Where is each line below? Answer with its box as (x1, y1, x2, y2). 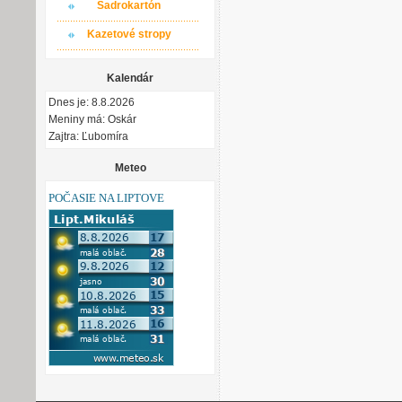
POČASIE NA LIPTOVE (48, 191, 164, 205)
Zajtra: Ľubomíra (48, 130, 128, 143)
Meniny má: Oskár (48, 113, 136, 126)
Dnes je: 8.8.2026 (48, 96, 135, 109)
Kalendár (107, 72, 153, 84)
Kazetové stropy (86, 28, 171, 40)
